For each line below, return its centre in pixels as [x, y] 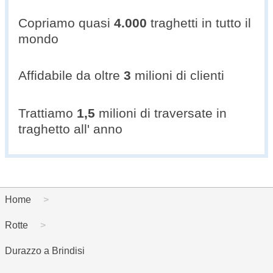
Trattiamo [48, 113]
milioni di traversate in [161, 113]
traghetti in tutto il [199, 23]
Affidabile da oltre [71, 75]
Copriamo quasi [66, 23]
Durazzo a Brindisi [45, 251]
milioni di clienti [178, 75]
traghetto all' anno [70, 129]
